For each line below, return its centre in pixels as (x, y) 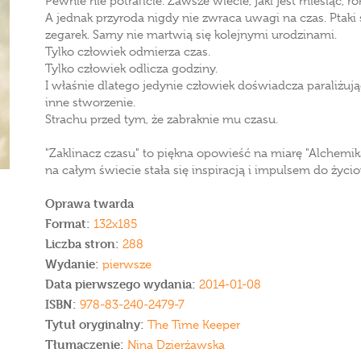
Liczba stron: (82, 244)
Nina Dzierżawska (174, 345)
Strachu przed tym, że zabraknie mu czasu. (162, 119)
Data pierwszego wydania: (122, 284)
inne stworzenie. (90, 102)
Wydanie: (74, 264)
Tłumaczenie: (85, 344)
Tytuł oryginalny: (96, 324)
